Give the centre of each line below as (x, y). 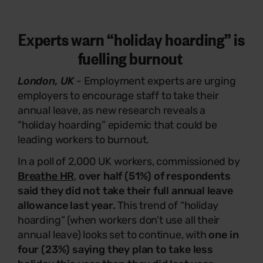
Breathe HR (46, 176)
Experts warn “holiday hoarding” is (131, 38)
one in (224, 235)
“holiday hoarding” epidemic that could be (117, 125)
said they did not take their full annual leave (125, 190)
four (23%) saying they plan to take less (115, 249)
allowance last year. (67, 205)
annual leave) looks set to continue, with (113, 235)
